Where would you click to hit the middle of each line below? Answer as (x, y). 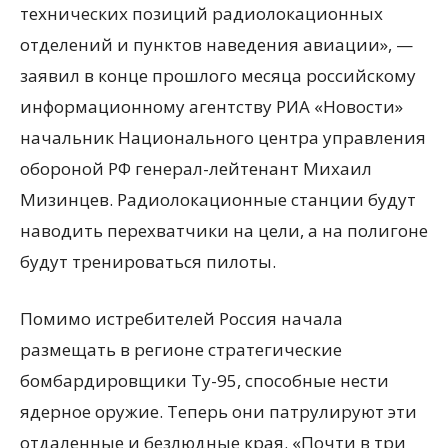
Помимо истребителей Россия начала (181, 318)
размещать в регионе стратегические (181, 349)
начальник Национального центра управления (223, 137)
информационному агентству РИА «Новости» (211, 106)
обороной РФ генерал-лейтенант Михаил (196, 168)
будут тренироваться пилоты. (148, 261)
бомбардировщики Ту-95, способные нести (204, 380)
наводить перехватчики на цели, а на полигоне (224, 230)
